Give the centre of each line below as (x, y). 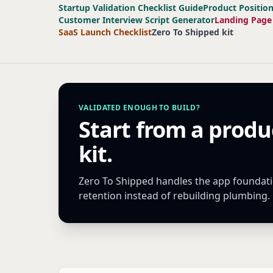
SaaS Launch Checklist (105, 32)
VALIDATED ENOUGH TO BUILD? (139, 108)
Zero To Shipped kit (193, 32)
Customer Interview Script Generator (136, 20)
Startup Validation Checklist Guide (131, 8)
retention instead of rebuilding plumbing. (174, 196)
